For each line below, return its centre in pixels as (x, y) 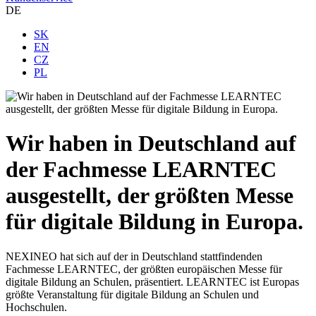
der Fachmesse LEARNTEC (141, 170)
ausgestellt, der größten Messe (150, 196)
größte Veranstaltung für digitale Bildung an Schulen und (132, 294)
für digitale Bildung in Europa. (154, 222)
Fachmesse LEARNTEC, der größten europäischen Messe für (144, 269)
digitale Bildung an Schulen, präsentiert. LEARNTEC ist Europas (152, 281)
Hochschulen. (36, 307)
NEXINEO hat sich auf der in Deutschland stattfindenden (134, 256)
